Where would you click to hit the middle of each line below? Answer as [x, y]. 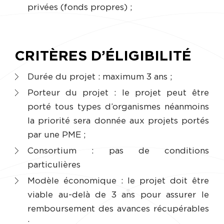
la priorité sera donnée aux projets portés [118, 120]
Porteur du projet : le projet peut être [118, 92]
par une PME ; [56, 134]
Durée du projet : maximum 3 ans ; [100, 76]
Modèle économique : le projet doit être [118, 181]
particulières [54, 165]
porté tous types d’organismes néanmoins [118, 106]
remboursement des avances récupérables [118, 209]
